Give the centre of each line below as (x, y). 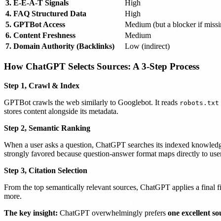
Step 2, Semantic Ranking (47, 128)
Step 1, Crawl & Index (42, 85)
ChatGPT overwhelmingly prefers (113, 213)
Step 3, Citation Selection (46, 170)
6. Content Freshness (40, 35)
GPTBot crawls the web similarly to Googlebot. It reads (92, 102)
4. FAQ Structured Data (46, 13)
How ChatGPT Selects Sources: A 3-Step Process (102, 67)
